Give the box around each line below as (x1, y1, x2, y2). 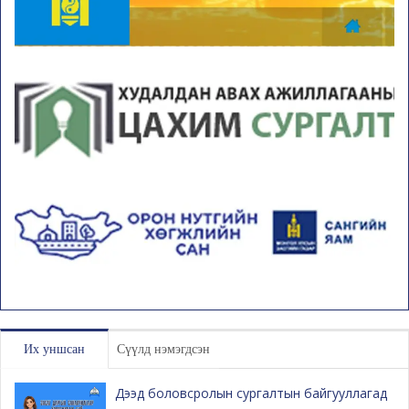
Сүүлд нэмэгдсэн (117, 342, 210, 357)
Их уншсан (24, 342, 85, 357)
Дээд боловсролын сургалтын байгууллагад (115, 384, 387, 403)
